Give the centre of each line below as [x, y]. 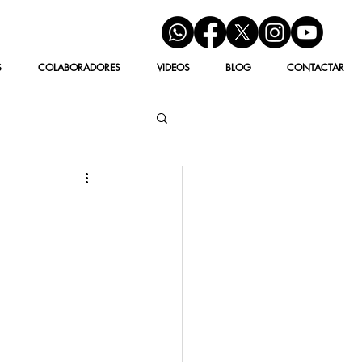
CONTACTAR [316, 67]
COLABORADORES [79, 67]
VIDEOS [173, 67]
